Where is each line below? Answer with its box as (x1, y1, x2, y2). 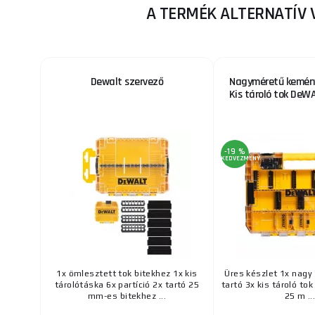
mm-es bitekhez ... (88, 291, 166, 302)
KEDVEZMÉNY (221, 154, 260, 163)
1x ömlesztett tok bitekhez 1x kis (56, 269, 198, 279)
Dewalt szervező (90, 75, 164, 90)
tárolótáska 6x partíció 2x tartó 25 (54, 280, 200, 290)
